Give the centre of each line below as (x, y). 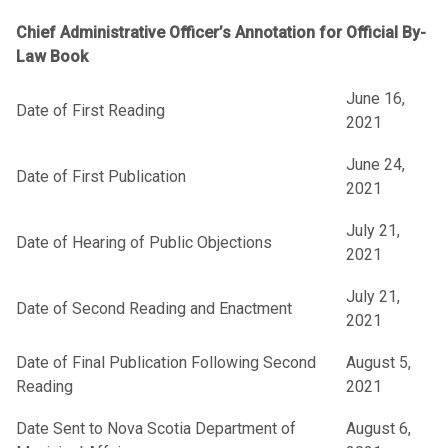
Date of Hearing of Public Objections (144, 243)
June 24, (375, 165)
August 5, (378, 363)
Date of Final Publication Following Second (166, 363)
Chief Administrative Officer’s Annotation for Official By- (221, 33)
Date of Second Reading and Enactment (154, 309)
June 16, (375, 99)
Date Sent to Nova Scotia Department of (156, 429)
